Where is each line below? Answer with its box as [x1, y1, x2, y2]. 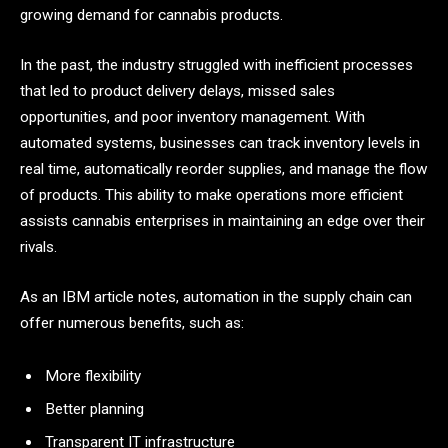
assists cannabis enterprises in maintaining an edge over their [20, 212, 425, 231]
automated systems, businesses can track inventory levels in [20, 134, 420, 153]
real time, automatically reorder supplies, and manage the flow [20, 160, 428, 179]
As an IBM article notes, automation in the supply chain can [20, 287, 412, 306]
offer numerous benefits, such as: [20, 313, 244, 332]
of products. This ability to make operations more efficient [20, 186, 403, 205]
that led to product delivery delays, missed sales [20, 82, 335, 101]
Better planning [45, 400, 144, 419]
